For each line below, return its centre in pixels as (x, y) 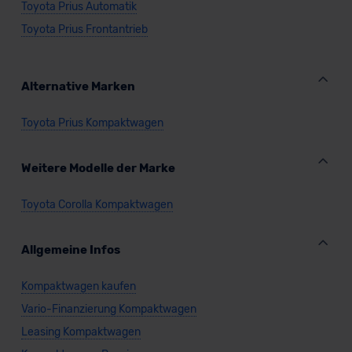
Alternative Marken (78, 87)
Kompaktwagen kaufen (78, 287)
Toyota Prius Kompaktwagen (92, 123)
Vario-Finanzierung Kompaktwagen (108, 310)
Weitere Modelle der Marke (98, 169)
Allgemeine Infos (70, 250)
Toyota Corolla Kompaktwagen (97, 205)
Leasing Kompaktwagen (81, 332)
